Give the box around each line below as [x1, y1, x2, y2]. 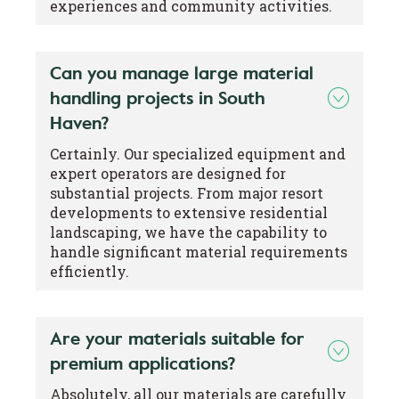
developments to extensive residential [50, 202, 328, 222]
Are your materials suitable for [50, 325, 305, 351]
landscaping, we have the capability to [50, 222, 327, 241]
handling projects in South [50, 85, 265, 110]
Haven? [50, 110, 110, 135]
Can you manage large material [50, 60, 313, 85]
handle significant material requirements [50, 241, 347, 261]
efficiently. [50, 261, 129, 281]
